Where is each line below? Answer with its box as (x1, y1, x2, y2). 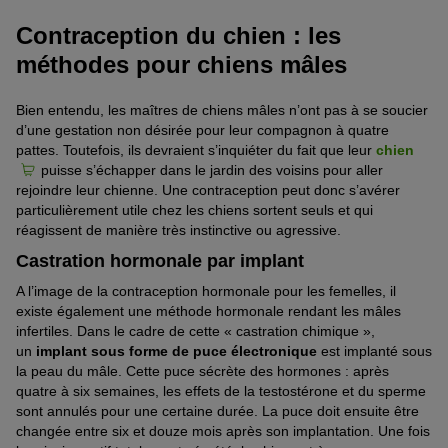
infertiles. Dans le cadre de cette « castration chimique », (16, 323, 375, 340)
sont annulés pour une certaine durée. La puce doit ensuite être (16, 403, 419, 420)
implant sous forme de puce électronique (36, 343, 317, 360)
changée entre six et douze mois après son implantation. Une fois (16, 423, 430, 440)
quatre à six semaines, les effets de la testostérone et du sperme (16, 383, 426, 400)
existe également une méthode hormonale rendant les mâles (16, 303, 401, 320)
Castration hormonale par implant (16, 251, 304, 272)
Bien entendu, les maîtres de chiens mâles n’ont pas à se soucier (16, 102, 428, 119)
